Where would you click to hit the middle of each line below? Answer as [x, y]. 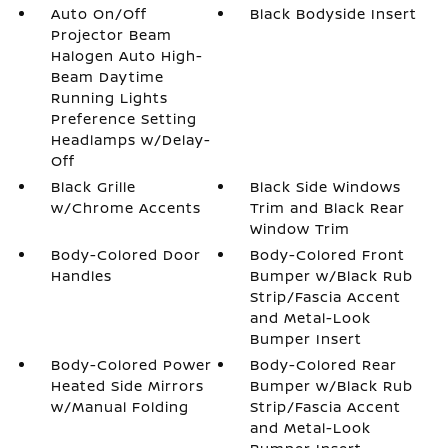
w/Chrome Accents [125, 207]
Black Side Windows [326, 186]
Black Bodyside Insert [334, 13]
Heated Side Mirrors [127, 385]
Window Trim [300, 228]
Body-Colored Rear [324, 364]
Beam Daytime [107, 76]
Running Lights [109, 97]
